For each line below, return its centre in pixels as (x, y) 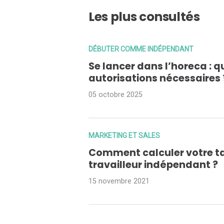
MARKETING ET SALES (124, 136)
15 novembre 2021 (119, 181)
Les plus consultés (144, 17)
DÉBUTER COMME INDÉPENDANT (141, 49)
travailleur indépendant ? (153, 165)
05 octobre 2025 (115, 95)
